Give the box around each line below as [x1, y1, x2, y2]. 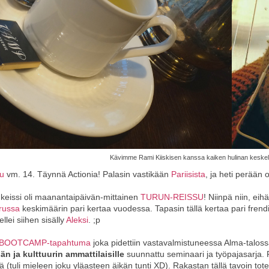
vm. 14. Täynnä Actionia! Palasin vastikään [4, 169, 171, 179]
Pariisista [171, 169, 205, 179]
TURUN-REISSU [141, 192, 204, 202]
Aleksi [66, 214, 88, 225]
